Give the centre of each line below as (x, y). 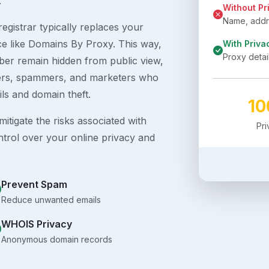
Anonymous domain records (57, 240)
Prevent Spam (35, 185)
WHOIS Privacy (37, 224)
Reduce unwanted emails (51, 200)
